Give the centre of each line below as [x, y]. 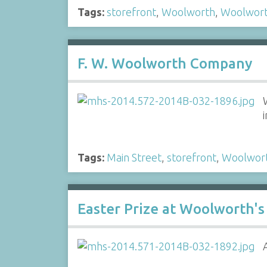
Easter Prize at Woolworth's [171, 209]
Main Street [134, 157]
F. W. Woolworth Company [164, 63]
